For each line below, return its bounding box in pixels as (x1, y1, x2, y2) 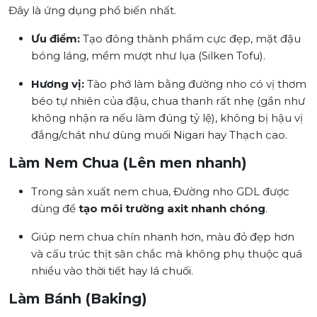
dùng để (31, 202, 79, 216)
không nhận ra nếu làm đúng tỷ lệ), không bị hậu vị (31, 111, 303, 125)
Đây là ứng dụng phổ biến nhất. (8, 4, 176, 18)
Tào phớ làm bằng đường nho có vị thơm (84, 77, 306, 91)
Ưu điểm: (31, 32, 80, 46)
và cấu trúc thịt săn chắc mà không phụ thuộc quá (31, 247, 302, 261)
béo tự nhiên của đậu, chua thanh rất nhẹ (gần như (31, 94, 305, 108)
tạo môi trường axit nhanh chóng (79, 202, 265, 216)
